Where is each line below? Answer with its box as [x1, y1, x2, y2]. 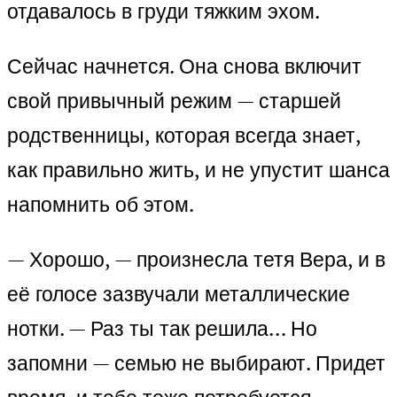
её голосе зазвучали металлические [7, 280, 350, 308]
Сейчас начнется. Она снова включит [7, 52, 362, 81]
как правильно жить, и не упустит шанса [7, 156, 390, 184]
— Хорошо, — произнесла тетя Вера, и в [7, 245, 385, 274]
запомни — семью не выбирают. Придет [7, 349, 385, 378]
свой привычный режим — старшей [7, 87, 341, 115]
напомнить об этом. [7, 191, 194, 219]
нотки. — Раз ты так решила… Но [7, 315, 317, 343]
